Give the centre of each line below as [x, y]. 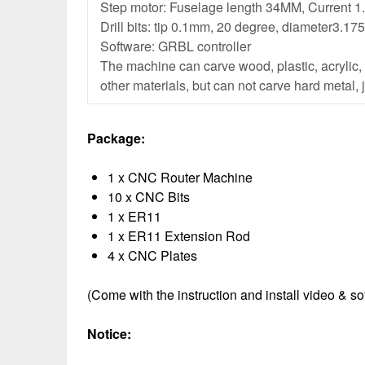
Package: [116, 138]
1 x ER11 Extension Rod [179, 236]
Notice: [109, 334]
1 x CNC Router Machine [180, 177]
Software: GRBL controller [176, 46]
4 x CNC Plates [152, 255]
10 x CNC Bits [149, 197]
